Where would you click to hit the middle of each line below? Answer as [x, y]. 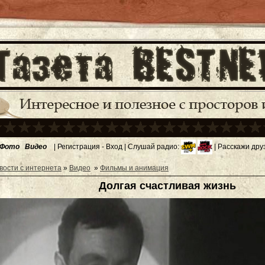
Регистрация [79, 146]
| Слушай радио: [152, 146]
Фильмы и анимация [134, 168]
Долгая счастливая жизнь [167, 186]
